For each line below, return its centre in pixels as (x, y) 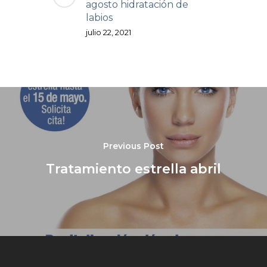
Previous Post (133, 146)
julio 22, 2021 (108, 32)
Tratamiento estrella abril (133, 169)
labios (99, 17)
